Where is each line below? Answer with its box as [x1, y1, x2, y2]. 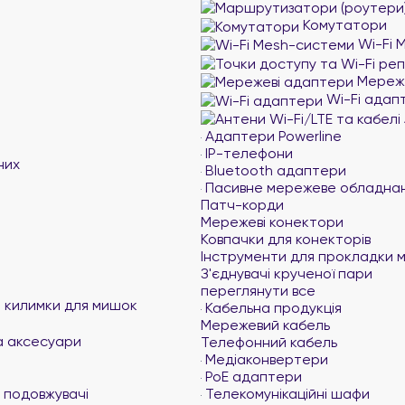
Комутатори [299, 16, 387, 33]
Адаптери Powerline [202, 127, 342, 145]
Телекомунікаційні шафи [202, 385, 370, 402]
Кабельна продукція [202, 299, 342, 316]
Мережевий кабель [201, 316, 330, 334]
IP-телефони [202, 145, 293, 162]
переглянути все [201, 282, 316, 299]
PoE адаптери [202, 368, 302, 385]
